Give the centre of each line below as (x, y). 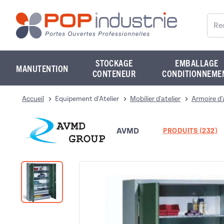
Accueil (33, 99)
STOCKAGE (114, 63)
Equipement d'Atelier (87, 99)
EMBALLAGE (197, 63)
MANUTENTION (42, 68)
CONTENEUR (114, 73)
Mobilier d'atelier (155, 99)
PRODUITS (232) (190, 131)
